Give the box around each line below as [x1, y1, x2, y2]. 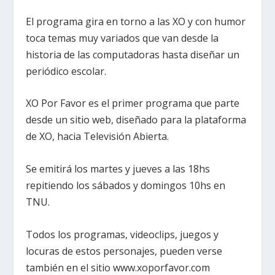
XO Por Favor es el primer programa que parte [26, 96, 240, 110]
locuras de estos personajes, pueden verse [26, 244, 223, 258]
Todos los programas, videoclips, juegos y [26, 227, 219, 241]
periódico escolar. [26, 64, 107, 78]
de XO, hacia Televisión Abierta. [26, 130, 169, 144]
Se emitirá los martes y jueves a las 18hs [26, 161, 211, 176]
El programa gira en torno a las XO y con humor [26, 14, 246, 28]
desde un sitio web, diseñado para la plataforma [26, 113, 247, 127]
